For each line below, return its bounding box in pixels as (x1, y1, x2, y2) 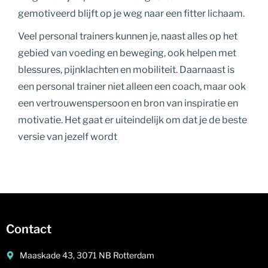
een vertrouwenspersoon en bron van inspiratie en (18, 97, 238, 109)
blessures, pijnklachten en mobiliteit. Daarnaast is (18, 63, 234, 75)
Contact (6, 221, 51, 236)
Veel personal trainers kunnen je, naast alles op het (18, 30, 237, 42)
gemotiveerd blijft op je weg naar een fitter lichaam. (18, 7, 245, 19)
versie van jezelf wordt (18, 130, 117, 142)
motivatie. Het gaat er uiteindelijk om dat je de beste (18, 114, 247, 126)
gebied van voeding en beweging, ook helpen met (18, 47, 236, 59)
